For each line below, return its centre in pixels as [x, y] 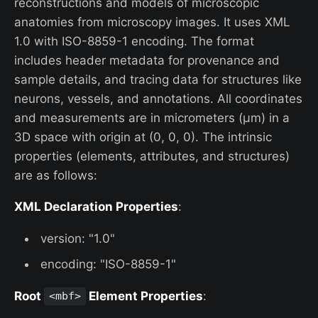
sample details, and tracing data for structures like [158, 79]
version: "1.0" [78, 239]
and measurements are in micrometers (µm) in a [152, 117]
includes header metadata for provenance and [147, 60]
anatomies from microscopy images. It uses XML [152, 22]
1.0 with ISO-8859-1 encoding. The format [134, 41]
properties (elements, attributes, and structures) [152, 156]
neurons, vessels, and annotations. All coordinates [158, 98]
